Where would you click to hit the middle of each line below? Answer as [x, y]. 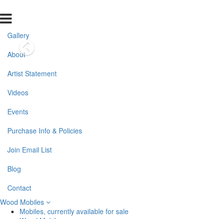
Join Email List [30, 150]
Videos [18, 92]
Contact [19, 188]
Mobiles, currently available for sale [74, 211]
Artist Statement [32, 73]
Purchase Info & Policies [45, 131]
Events [18, 111]
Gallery [18, 35]
